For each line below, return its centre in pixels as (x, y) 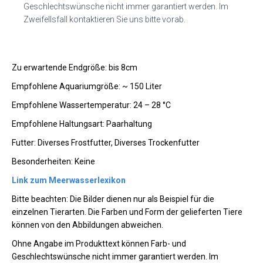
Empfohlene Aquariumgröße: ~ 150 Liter (87, 86)
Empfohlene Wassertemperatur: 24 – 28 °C (91, 105)
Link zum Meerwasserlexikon (69, 180)
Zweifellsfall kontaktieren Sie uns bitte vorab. (104, 19)
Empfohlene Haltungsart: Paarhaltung (82, 124)
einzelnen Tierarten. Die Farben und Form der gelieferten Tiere (127, 212)
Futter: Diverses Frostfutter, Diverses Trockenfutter (106, 142)
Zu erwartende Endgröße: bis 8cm (75, 67)
